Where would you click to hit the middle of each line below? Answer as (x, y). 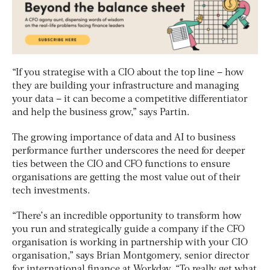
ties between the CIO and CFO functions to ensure (121, 165)
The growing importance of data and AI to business (124, 138)
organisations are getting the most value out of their (126, 178)
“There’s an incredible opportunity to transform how (127, 217)
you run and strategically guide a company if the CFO (128, 230)
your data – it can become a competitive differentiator (130, 100)
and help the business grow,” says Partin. (101, 113)
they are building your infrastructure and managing (126, 86)
